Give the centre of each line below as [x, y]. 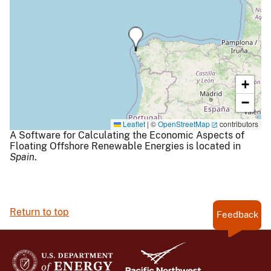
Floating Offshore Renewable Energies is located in [125, 146]
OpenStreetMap [184, 123]
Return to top [39, 212]
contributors [238, 123]
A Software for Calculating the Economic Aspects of [127, 135]
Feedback [237, 214]
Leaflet [133, 123]
